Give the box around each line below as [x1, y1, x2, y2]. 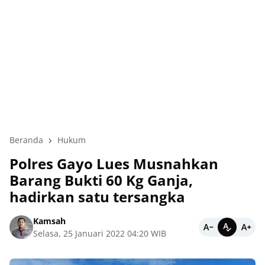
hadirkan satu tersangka [9, 187, 185, 206]
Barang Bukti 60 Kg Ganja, [9, 170, 193, 190]
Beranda [9, 134, 43, 146]
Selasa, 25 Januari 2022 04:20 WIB [33, 228, 166, 239]
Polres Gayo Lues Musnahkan [9, 154, 218, 173]
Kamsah [33, 215, 66, 227]
